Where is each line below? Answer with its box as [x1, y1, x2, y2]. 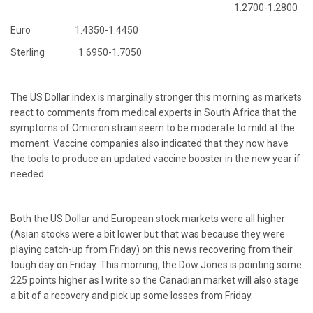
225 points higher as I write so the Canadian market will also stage [10, 275, 299, 286]
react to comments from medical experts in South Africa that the [10, 107, 297, 118]
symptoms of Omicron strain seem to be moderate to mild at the [10, 122, 295, 133]
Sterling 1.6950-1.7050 [10, 47, 142, 58]
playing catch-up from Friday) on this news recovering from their [10, 244, 293, 255]
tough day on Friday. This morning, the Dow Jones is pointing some [10, 259, 302, 270]
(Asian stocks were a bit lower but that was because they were [10, 228, 285, 240]
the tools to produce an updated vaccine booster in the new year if [10, 153, 300, 164]
